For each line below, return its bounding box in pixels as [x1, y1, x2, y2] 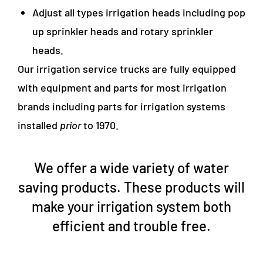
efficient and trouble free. [52, 217, 211, 234]
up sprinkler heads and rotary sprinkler [32, 24, 213, 38]
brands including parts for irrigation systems [17, 99, 225, 113]
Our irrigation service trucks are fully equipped [17, 62, 236, 75]
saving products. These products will [18, 178, 245, 195]
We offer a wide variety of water [34, 159, 229, 176]
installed [17, 118, 60, 131]
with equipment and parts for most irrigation [17, 80, 227, 94]
